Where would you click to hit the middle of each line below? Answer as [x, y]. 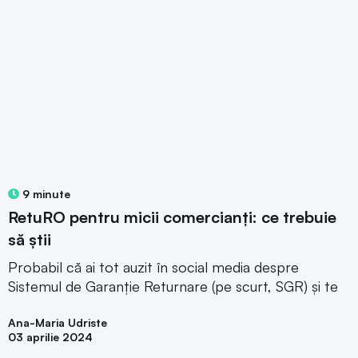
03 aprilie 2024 [50, 336]
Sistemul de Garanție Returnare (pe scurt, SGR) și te [173, 286]
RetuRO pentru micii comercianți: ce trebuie [172, 217]
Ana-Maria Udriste [58, 322]
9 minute [45, 193]
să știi [30, 239]
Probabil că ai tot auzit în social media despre [153, 267]
